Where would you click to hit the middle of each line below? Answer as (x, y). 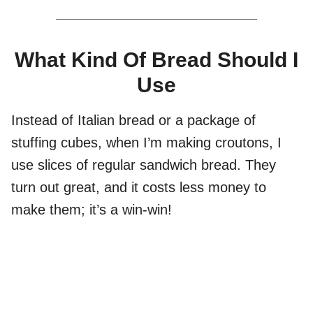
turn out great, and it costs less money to (139, 188)
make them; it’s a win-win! (92, 210)
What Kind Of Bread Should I (156, 60)
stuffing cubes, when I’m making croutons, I (146, 143)
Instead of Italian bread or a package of (133, 121)
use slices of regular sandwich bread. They (144, 165)
